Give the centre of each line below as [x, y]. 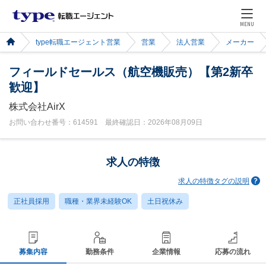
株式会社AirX [37, 107]
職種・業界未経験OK [98, 201]
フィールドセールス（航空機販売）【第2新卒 [131, 72]
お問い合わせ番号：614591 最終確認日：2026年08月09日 [106, 122]
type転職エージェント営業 [78, 42]
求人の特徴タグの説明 [214, 181]
